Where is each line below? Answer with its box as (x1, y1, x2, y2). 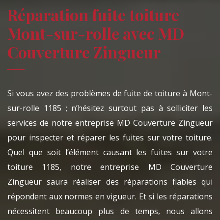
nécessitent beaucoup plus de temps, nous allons (7, 206, 213, 217)
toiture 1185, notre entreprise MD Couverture (7, 162, 213, 173)
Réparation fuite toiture (7, 4, 179, 26)
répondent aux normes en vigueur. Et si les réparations (7, 191, 213, 202)
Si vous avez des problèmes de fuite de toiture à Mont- (7, 88, 213, 99)
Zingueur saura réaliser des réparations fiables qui (7, 176, 213, 188)
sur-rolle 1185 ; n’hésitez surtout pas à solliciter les (7, 103, 213, 114)
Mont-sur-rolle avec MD (7, 23, 184, 44)
